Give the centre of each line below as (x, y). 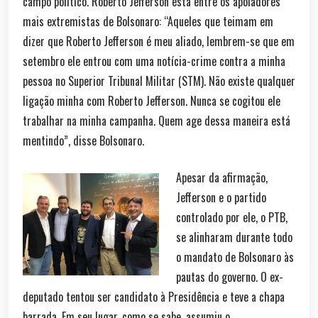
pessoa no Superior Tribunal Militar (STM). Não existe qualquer (159, 81)
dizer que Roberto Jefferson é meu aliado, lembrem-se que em (159, 41)
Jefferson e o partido (221, 197)
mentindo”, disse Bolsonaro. (83, 141)
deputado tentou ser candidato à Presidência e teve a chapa (154, 297)
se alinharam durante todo (234, 237)
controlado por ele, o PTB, (232, 217)
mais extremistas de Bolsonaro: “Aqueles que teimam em (148, 21)
